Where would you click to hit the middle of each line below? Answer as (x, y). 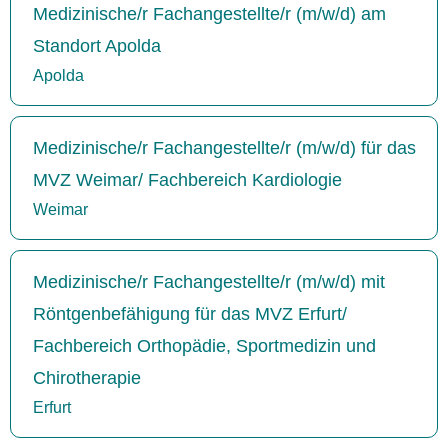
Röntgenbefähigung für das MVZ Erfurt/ (190, 313)
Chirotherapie (87, 377)
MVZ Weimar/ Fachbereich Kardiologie (187, 179)
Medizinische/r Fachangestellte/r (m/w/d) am (209, 13)
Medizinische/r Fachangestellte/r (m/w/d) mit (209, 281)
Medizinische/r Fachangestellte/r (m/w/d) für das (224, 147)
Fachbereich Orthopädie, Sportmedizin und (204, 345)
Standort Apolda (97, 45)
